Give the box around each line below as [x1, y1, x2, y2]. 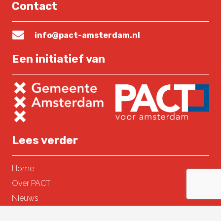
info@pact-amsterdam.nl [35, 30, 141, 40]
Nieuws [12, 193, 38, 203]
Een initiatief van [12, 52, 105, 66]
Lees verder [12, 134, 78, 147]
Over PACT [12, 179, 50, 188]
